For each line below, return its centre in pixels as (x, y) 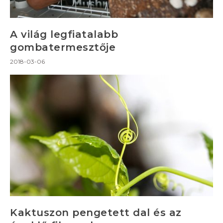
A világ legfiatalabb (64, 34)
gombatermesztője (63, 47)
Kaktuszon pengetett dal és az (96, 213)
